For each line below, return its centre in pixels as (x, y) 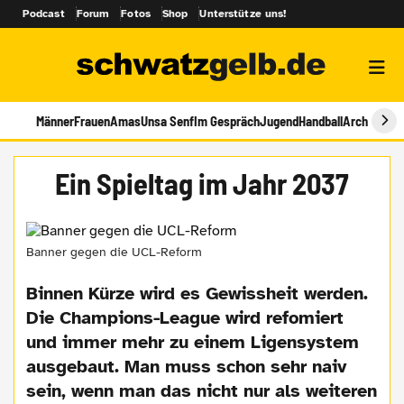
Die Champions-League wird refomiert (185, 317)
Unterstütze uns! (243, 14)
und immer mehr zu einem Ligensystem (193, 342)
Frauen (92, 120)
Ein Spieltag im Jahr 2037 (202, 184)
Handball (321, 120)
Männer (55, 120)
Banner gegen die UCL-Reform (115, 252)
